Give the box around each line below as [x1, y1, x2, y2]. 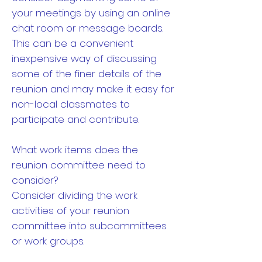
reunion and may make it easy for [12, 82, 174, 96]
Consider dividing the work [12, 188, 137, 202]
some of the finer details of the [12, 67, 161, 81]
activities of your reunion [12, 204, 129, 218]
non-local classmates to [12, 97, 130, 111]
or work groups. [12, 234, 87, 248]
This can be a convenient [12, 36, 133, 50]
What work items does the [12, 143, 138, 157]
